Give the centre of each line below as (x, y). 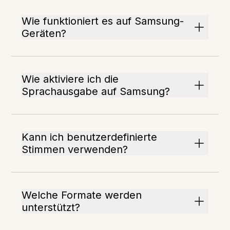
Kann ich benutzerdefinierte (90, 137)
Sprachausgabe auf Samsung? (96, 91)
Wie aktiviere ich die (70, 79)
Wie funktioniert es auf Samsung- (103, 21)
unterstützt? (51, 207)
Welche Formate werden (82, 195)
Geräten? (44, 33)
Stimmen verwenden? (75, 149)
